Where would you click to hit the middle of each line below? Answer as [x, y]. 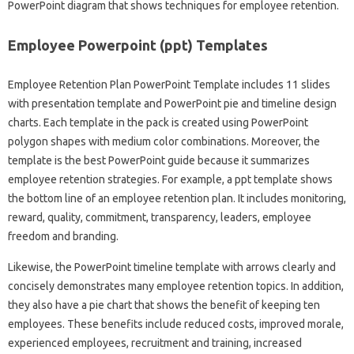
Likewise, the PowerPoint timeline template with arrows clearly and [172, 267]
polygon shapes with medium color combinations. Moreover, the [164, 141]
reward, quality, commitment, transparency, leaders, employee [160, 217]
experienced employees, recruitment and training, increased [155, 343]
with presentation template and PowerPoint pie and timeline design [172, 103]
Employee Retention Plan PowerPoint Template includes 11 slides [169, 84]
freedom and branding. [63, 236]
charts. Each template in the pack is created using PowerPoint [158, 122]
